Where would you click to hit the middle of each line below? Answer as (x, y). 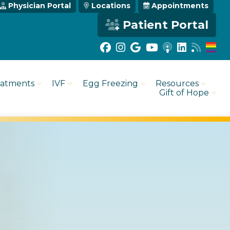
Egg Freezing (111, 83)
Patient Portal (166, 25)
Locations (111, 6)
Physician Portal (40, 6)
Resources (177, 83)
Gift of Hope (184, 93)
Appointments (180, 6)
